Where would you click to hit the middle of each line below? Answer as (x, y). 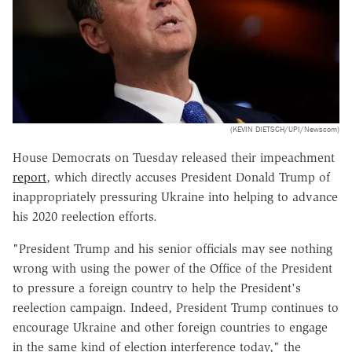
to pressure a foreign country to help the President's (157, 288)
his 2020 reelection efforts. (85, 216)
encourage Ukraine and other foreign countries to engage (170, 327)
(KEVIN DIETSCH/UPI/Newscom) (285, 129)
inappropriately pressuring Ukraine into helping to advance (175, 196)
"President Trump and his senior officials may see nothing (172, 248)
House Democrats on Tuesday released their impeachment (174, 157)
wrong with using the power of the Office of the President (172, 268)
